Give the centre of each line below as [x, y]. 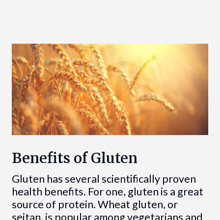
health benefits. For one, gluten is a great [107, 191]
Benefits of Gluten [74, 158]
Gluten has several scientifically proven [104, 179]
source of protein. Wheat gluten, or [95, 204]
